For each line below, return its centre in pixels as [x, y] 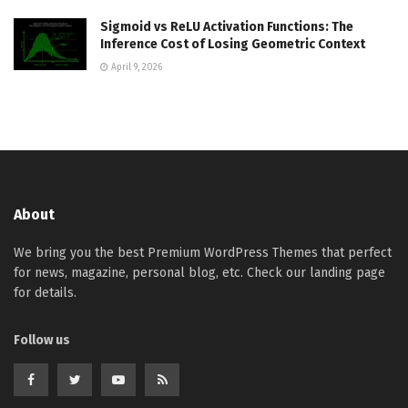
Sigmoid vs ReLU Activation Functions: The [227, 26]
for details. [45, 292]
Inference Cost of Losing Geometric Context [233, 44]
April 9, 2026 [135, 67]
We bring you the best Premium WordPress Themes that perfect [203, 252]
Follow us [42, 340]
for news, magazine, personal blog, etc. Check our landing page [199, 272]
